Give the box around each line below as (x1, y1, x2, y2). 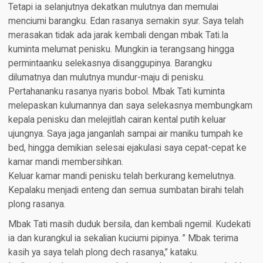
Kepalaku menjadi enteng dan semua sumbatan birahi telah (8, 184, 244, 195)
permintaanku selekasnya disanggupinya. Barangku (8, 58, 212, 69)
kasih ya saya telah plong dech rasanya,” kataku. (8, 247, 198, 258)
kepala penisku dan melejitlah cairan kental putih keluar (8, 114, 226, 125)
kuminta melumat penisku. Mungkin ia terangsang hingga (8, 43, 234, 55)
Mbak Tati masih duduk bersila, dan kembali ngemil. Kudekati (8, 218, 251, 230)
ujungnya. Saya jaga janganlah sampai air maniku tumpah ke (8, 128, 243, 139)
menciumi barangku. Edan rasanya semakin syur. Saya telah (8, 15, 244, 26)
